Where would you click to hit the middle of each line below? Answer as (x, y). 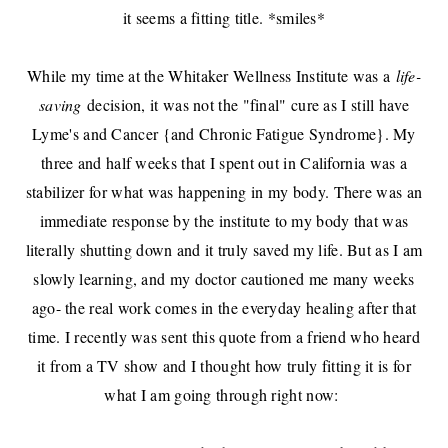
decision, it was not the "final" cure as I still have (248, 105)
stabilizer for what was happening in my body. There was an (224, 192)
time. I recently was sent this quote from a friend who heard (224, 337)
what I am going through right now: (224, 395)
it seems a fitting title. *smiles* (224, 18)
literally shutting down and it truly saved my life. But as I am (224, 250)
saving (63, 105)
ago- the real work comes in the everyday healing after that (224, 308)
